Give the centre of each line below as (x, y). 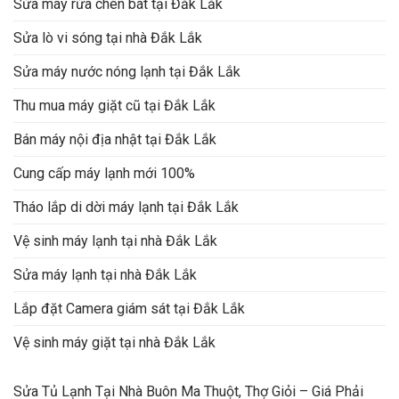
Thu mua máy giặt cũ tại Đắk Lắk (114, 105)
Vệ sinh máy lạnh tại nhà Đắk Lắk (115, 240)
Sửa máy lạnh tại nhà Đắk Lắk (105, 274)
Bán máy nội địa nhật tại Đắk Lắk (115, 139)
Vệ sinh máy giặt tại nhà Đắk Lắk (114, 342)
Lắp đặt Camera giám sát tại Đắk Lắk (129, 308)
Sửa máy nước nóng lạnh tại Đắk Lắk (127, 71)
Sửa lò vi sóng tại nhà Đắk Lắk (108, 37)
